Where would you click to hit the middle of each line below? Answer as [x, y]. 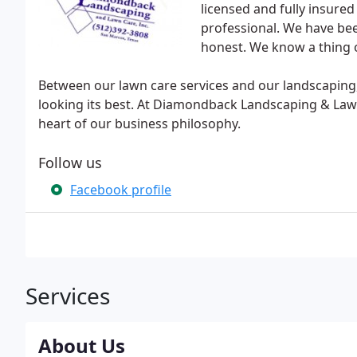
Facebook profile [121, 190]
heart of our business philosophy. [139, 124]
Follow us [70, 163]
